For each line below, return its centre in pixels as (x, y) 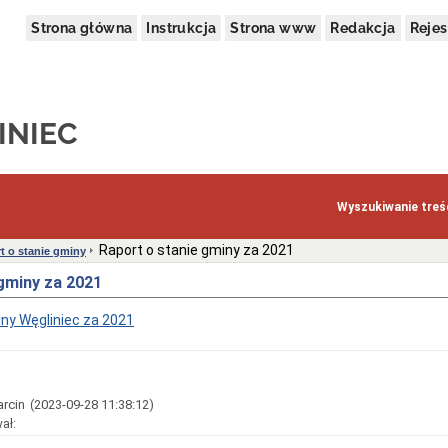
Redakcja (363, 28)
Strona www (273, 28)
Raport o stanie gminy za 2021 (196, 250)
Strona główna (82, 28)
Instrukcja (181, 28)
